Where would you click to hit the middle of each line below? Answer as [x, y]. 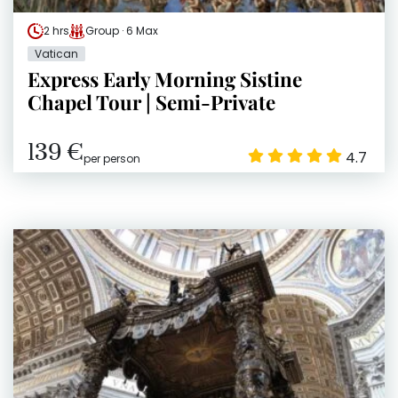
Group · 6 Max [122, 30]
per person [112, 158]
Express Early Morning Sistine [165, 79]
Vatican [56, 53]
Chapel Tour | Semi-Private [151, 102]
